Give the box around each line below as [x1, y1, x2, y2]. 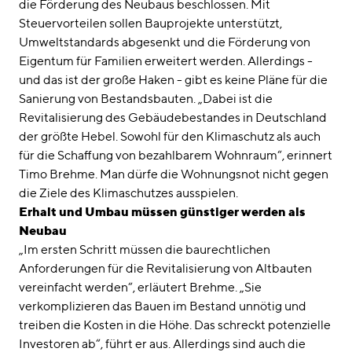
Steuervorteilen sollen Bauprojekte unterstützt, [19, 16, 282, 31]
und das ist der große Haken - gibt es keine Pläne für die [19, 72, 328, 88]
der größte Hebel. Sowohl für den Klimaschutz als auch [19, 129, 321, 145]
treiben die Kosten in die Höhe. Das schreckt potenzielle [19, 317, 331, 333]
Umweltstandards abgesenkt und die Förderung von [19, 35, 310, 50]
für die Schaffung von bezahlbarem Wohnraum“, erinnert [19, 148, 332, 163]
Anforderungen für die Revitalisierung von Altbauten [19, 261, 312, 277]
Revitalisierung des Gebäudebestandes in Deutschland [19, 110, 327, 126]
